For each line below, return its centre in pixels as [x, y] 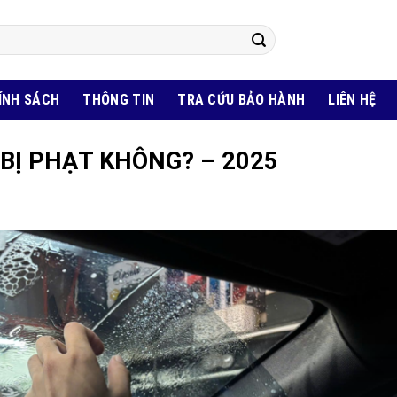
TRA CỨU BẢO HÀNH [241, 99]
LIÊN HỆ [352, 99]
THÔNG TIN [119, 99]
